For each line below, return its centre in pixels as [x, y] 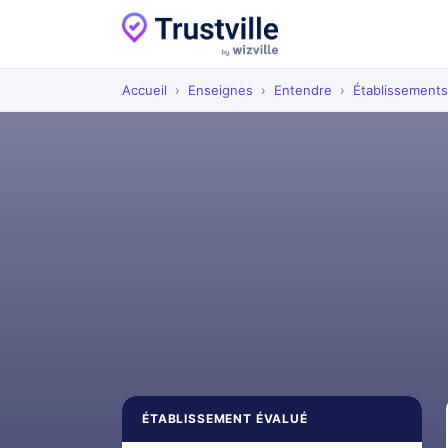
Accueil [144, 90]
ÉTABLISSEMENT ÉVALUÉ [225, 418]
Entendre [303, 90]
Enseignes [220, 90]
